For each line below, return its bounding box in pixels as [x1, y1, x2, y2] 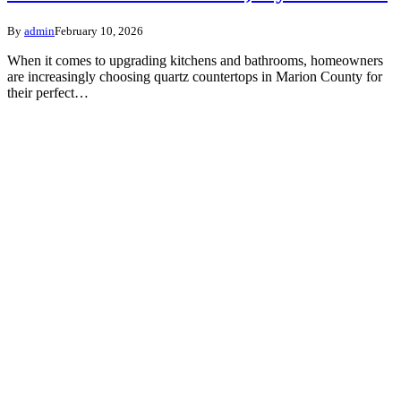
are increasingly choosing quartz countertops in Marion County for [7, 69, 382, 85]
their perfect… [7, 85, 89, 101]
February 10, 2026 [55, 24, 143, 38]
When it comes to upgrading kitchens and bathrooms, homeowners [7, 53, 383, 69]
